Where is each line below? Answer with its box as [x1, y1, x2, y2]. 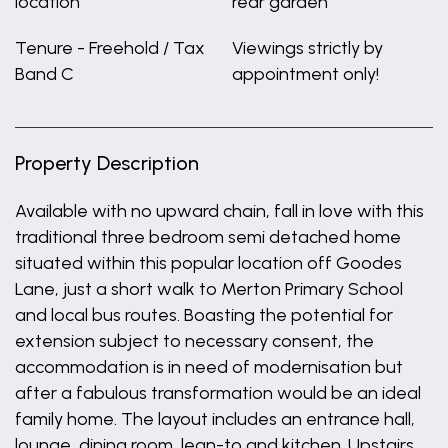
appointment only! [231, 63, 379, 85]
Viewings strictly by [231, 37, 383, 59]
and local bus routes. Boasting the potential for [15, 304, 393, 326]
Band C [15, 63, 74, 85]
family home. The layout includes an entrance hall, [15, 408, 415, 430]
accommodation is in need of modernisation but [15, 356, 403, 378]
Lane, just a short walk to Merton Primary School [15, 278, 403, 300]
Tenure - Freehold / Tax [15, 37, 205, 59]
